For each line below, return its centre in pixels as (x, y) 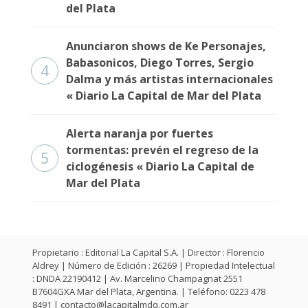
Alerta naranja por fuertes (140, 133)
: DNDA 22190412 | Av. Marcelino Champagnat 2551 (137, 278)
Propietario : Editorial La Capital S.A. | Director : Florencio (148, 252)
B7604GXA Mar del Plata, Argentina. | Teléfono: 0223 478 (149, 291)
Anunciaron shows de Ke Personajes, (166, 46)
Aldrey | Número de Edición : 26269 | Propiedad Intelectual (154, 265)
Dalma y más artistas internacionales (169, 79)
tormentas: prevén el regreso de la (162, 150)
